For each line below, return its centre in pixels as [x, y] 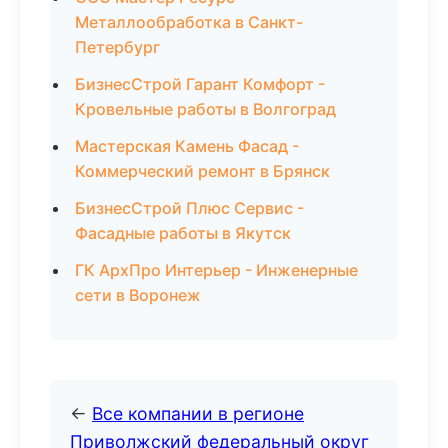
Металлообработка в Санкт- [189, 22]
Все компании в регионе [198, 413]
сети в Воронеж [138, 295]
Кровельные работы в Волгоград [205, 109]
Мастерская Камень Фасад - [187, 146]
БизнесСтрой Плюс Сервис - [189, 208]
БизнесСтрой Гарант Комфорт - [200, 84]
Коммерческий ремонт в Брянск [202, 171]
